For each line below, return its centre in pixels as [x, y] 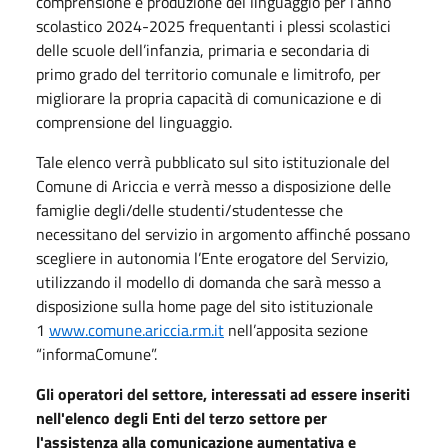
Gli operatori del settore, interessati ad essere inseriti [223, 393]
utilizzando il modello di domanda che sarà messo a [208, 281]
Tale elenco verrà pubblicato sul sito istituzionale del [213, 161]
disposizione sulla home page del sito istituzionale [204, 305]
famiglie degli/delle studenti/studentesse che [189, 209]
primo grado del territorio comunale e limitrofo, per [208, 73]
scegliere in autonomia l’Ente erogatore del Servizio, [212, 257]
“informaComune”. [96, 353]
